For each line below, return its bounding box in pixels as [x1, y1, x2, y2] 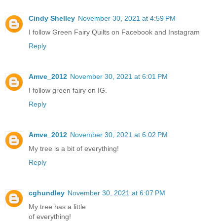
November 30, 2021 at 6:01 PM [70, 73, 168, 81]
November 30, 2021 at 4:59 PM [78, 14, 176, 23]
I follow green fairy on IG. [29, 86, 107, 95]
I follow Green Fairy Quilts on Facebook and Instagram [29, 28, 200, 37]
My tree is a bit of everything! [29, 145, 119, 153]
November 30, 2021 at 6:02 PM [70, 131, 168, 139]
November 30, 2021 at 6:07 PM [68, 189, 165, 197]
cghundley [29, 189, 65, 197]
